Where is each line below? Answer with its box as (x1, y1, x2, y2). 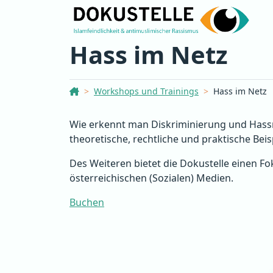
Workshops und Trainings (94, 85, 199, 97)
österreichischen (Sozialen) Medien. (69, 171, 233, 185)
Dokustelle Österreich (79, 85, 167, 96)
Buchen (69, 196, 104, 209)
